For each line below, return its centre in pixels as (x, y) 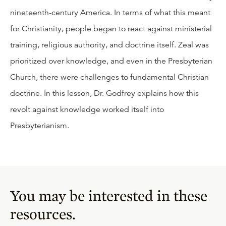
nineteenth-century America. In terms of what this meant (110, 13)
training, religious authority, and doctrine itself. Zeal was (109, 45)
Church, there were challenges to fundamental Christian (109, 77)
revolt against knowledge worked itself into (87, 109)
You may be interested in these (109, 195)
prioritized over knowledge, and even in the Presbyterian (111, 61)
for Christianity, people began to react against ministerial (111, 29)
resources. (43, 213)
